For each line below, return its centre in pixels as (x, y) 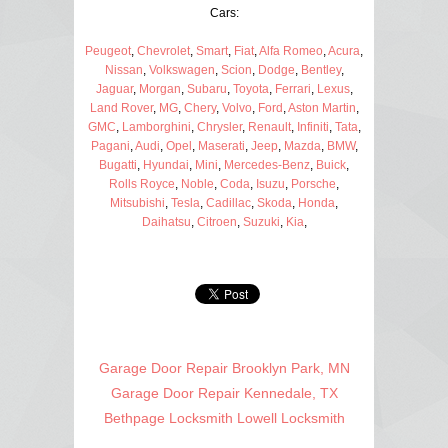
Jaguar (114, 88)
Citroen (216, 221)
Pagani (110, 145)
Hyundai (166, 164)
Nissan (123, 69)
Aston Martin (321, 107)
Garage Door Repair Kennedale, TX (224, 392)
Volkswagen (181, 69)
